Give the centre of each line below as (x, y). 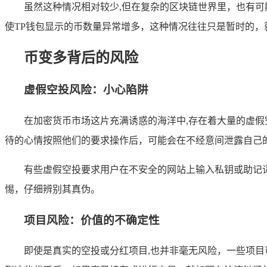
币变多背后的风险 (81, 58)
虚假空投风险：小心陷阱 (86, 90)
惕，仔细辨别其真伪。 (52, 189)
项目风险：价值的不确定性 (92, 220)
